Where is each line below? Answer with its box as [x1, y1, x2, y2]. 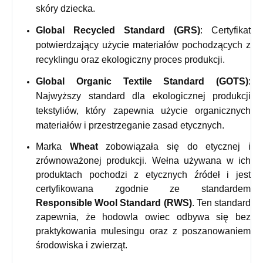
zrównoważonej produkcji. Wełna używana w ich [36, 156, 251, 166]
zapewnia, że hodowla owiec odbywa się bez [36, 212, 251, 222]
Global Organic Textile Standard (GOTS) [36, 76, 248, 87]
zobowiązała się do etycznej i [97, 141, 251, 152]
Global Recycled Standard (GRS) [36, 25, 200, 36]
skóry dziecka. [36, 4, 95, 14]
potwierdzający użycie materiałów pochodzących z [36, 40, 251, 50]
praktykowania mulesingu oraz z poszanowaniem [36, 226, 251, 237]
